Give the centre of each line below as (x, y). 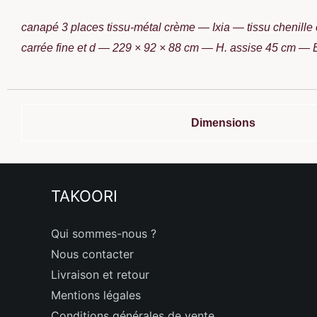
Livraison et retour (100, 275)
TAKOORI (84, 196)
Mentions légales (96, 295)
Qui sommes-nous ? (104, 234)
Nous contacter (92, 254)
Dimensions (223, 123)
